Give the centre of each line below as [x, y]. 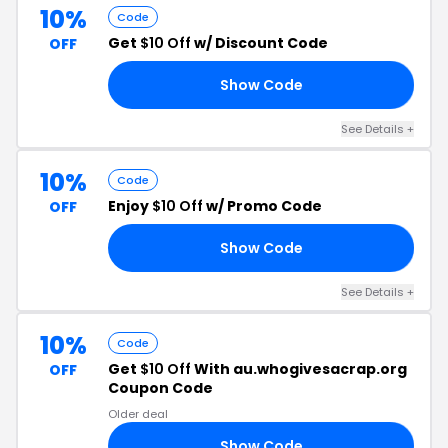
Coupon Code [160, 388]
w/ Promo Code [262, 206]
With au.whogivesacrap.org [299, 369]
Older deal [138, 414]
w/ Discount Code [259, 43]
